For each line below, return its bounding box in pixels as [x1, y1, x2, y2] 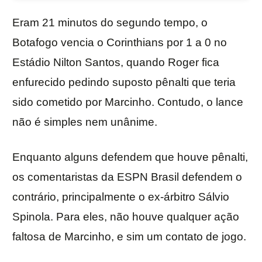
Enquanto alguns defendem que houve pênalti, [12, 151, 248, 164]
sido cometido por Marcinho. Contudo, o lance [12, 96, 243, 109]
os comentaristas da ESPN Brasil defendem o [12, 171, 242, 184]
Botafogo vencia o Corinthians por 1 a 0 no [12, 36, 227, 49]
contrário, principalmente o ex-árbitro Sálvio [12, 191, 229, 204]
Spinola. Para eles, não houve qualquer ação [12, 211, 239, 223]
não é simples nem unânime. [12, 116, 157, 129]
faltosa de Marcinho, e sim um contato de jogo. [12, 230, 246, 243]
